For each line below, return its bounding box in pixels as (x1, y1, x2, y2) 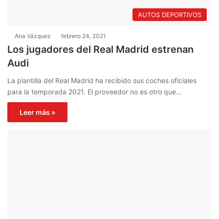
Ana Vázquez (15, 32, 51, 40)
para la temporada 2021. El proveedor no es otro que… (7, 87, 182, 96)
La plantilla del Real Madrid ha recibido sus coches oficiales (7, 76, 197, 85)
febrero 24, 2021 (61, 32, 106, 40)
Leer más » (20, 108, 55, 116)
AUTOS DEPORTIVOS (138, 10, 201, 19)
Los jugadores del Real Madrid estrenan (7, 43, 194, 55)
